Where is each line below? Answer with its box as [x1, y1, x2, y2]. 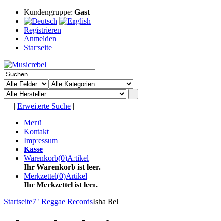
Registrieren [24, 26, 61, 34]
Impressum [24, 136, 58, 145]
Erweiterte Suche [17, 102, 71, 110]
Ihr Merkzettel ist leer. [24, 181, 98, 189]
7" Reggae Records [32, 197, 93, 206]
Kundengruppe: [24, 8, 74, 16]
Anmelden [24, 35, 56, 43]
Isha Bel [93, 197, 118, 206]
